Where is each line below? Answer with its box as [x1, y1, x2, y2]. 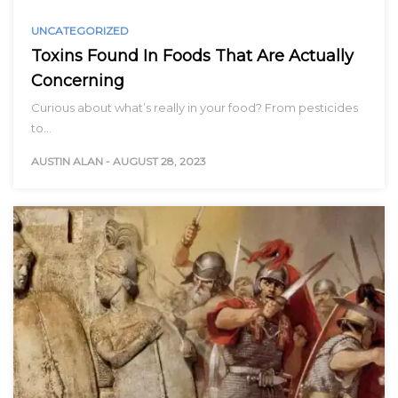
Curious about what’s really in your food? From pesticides [31, 100, 358, 115]
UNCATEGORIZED [31, 24, 129, 38]
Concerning [31, 71, 124, 92]
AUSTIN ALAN [31, 155, 103, 169]
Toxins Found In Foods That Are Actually [31, 46, 354, 67]
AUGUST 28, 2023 [113, 155, 206, 169]
